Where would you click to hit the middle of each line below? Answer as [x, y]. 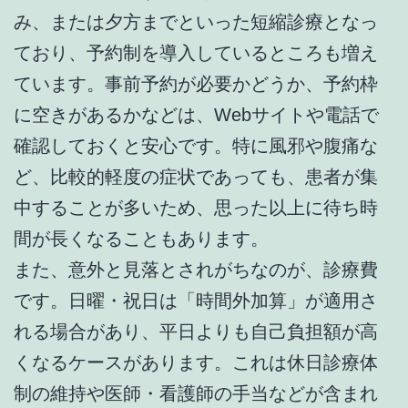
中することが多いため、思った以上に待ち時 [196, 207]
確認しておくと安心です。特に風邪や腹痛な [196, 145]
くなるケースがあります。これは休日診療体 [196, 362]
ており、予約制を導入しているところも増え [196, 52]
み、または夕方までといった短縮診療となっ [196, 21]
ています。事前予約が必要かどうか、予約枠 [196, 83]
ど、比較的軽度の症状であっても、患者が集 [196, 176]
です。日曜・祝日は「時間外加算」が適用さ [196, 300]
